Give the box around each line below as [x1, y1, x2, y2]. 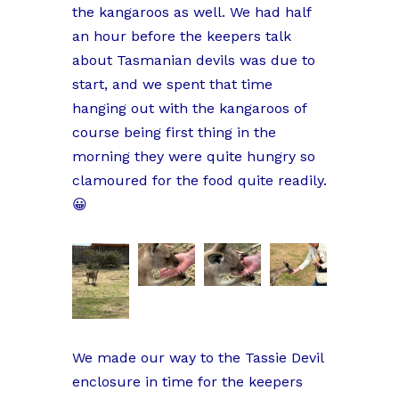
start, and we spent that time [71, 75, 273, 93]
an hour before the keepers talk [71, 27, 291, 45]
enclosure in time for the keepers [71, 373, 303, 391]
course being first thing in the [71, 123, 276, 141]
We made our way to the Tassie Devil [71, 349, 323, 367]
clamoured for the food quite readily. [71, 171, 327, 189]
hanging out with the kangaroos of [71, 99, 306, 117]
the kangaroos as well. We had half [71, 3, 311, 20]
